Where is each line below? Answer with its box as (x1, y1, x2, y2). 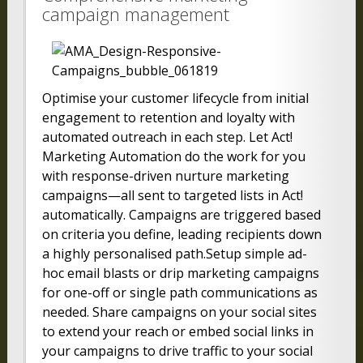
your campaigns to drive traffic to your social (41, 342, 313, 361)
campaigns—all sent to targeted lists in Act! (41, 186, 303, 205)
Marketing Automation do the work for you (41, 147, 305, 166)
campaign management (41, 2, 229, 27)
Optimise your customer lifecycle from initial (41, 89, 309, 108)
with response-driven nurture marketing (41, 167, 289, 186)
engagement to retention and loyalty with (41, 109, 295, 127)
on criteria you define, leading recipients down (41, 225, 322, 244)
